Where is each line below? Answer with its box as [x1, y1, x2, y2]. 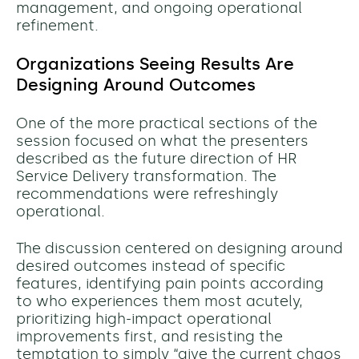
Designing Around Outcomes [16, 75, 256, 96]
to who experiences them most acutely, [16, 292, 303, 311]
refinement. [16, 17, 99, 35]
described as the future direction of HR [16, 150, 296, 168]
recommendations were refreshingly [16, 185, 278, 204]
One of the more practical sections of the [16, 115, 317, 133]
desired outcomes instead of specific [16, 257, 285, 276]
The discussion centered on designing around [16, 240, 343, 258]
